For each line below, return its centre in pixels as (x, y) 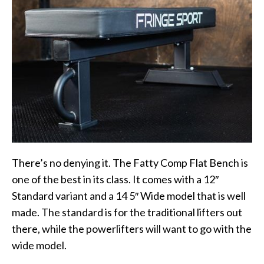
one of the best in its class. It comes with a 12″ (115, 179)
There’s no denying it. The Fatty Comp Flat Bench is (130, 163)
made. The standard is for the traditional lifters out (127, 212)
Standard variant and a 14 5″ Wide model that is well (129, 196)
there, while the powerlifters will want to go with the (132, 229)
